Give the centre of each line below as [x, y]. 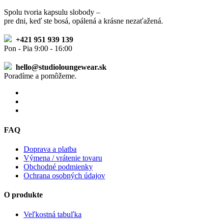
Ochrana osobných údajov [64, 175]
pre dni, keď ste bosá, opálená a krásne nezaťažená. [83, 21]
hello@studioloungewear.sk [61, 67]
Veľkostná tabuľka [53, 214]
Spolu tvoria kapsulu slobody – [52, 12]
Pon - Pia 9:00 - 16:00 [38, 49]
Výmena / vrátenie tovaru [63, 158]
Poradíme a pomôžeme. [40, 76]
